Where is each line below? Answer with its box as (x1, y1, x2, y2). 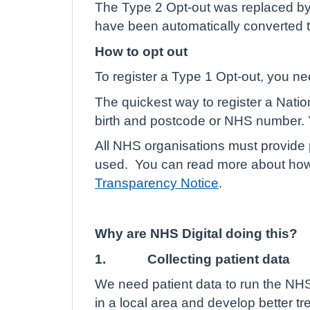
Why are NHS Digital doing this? (95, 227, 298, 240)
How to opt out (95, 44, 188, 58)
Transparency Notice (95, 176, 219, 190)
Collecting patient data (147, 252, 290, 266)
